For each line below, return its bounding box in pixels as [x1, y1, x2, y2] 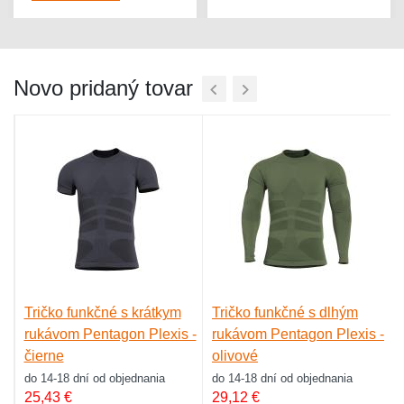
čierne [23, 348, 64, 364]
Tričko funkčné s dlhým [212, 305, 358, 321]
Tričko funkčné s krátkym [23, 305, 181, 321]
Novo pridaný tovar [14, 75, 193, 100]
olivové [212, 348, 258, 364]
